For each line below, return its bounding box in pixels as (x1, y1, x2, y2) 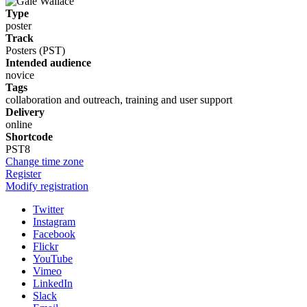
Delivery (5, 106, 45, 118)
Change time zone (5, 155, 84, 167)
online (5, 118, 32, 130)
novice (5, 69, 34, 81)
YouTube (33, 252, 73, 265)
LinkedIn (33, 277, 73, 289)
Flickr (33, 240, 58, 252)
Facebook (33, 228, 75, 240)
